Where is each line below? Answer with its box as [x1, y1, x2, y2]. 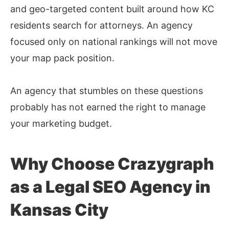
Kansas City [10, 200, 108, 220]
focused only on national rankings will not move [10, 36, 217, 48]
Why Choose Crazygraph [10, 154, 214, 174]
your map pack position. [10, 53, 114, 64]
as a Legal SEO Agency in [10, 177, 211, 197]
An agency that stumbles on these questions [10, 85, 203, 97]
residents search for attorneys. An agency [10, 20, 193, 31]
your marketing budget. [10, 118, 112, 129]
